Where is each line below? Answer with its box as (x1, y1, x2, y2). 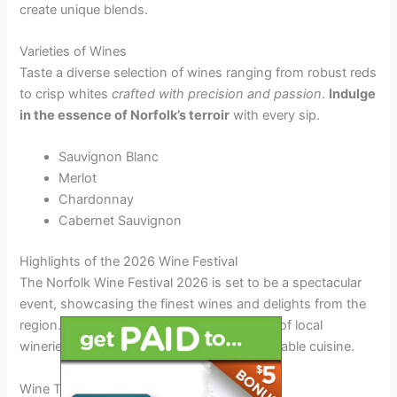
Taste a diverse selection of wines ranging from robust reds (19, 65, 378, 82)
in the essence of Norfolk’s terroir (19, 107, 230, 124)
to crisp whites (19, 86, 113, 103)
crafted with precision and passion (112, 86, 323, 103)
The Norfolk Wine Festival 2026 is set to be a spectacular (19, 275, 362, 292)
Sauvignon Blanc (58, 149, 160, 166)
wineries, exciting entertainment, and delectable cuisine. (19, 339, 355, 355)
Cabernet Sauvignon (58, 213, 183, 230)
